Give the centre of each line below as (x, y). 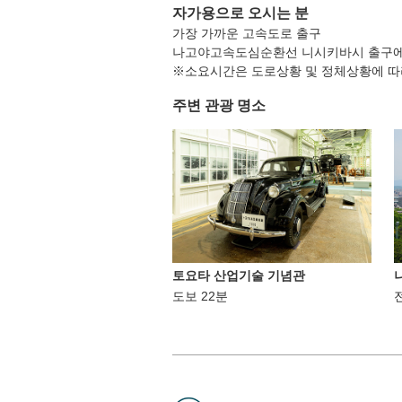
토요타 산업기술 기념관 (239, 275)
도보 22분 (200, 296)
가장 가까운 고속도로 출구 (247, 33)
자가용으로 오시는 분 (240, 13)
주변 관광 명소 (219, 105)
